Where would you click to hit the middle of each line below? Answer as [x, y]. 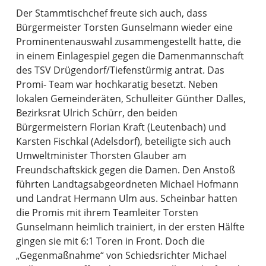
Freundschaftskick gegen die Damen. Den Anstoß [125, 170]
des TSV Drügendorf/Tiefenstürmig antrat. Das [120, 70]
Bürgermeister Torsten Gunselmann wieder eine [124, 27]
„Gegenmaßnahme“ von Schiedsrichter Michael [121, 255]
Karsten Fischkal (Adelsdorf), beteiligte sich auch [123, 141]
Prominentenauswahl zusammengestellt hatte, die [128, 41]
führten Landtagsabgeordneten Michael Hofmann [127, 184]
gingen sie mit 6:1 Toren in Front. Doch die [110, 241]
